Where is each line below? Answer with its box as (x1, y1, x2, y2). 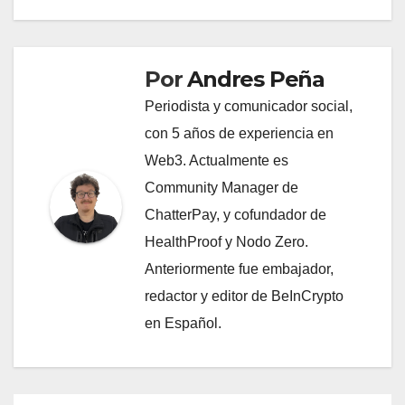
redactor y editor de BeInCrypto (145, 288, 344, 305)
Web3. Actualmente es (145, 153, 288, 169)
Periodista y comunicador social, (145, 99, 353, 115)
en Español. (145, 316, 221, 332)
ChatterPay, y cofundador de (145, 207, 326, 223)
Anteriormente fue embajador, (145, 261, 334, 278)
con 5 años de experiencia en (145, 126, 334, 142)
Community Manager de (145, 180, 298, 196)
